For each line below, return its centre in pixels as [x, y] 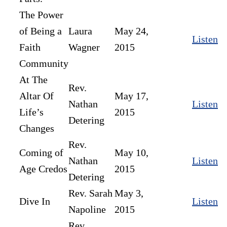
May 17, [131, 96]
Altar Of [36, 96]
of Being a [41, 31]
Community [44, 63]
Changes [37, 128]
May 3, [129, 193]
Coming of [41, 152]
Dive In [35, 201]
